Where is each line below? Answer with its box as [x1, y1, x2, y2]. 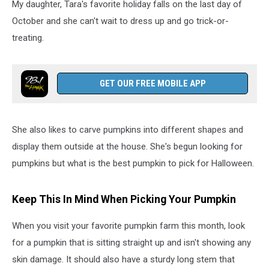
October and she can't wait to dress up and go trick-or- [12, 16, 229, 26]
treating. [12, 32, 44, 43]
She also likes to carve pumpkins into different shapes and [12, 124, 243, 135]
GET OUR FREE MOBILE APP [99, 78, 206, 89]
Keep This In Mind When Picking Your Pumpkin [12, 193, 236, 205]
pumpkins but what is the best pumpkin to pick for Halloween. [12, 158, 254, 169]
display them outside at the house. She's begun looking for [12, 141, 243, 152]
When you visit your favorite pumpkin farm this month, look [12, 220, 245, 232]
